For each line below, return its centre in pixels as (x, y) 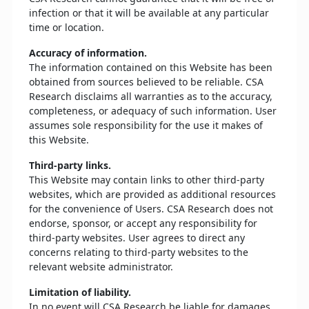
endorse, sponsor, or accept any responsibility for (143, 223)
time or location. (67, 27)
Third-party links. (70, 165)
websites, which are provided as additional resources (152, 194)
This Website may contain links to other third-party (147, 180)
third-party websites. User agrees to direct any (137, 238)
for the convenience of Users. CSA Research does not (151, 209)
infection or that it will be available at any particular (149, 13)
